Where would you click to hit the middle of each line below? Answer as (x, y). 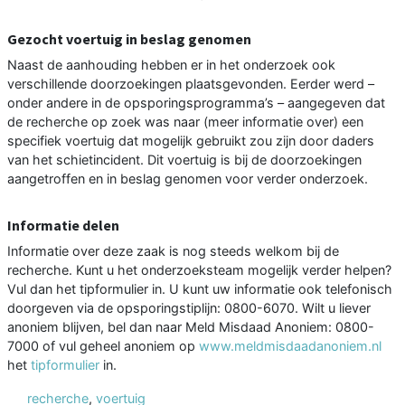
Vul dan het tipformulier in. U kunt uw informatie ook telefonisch (200, 289)
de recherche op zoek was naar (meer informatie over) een (185, 122)
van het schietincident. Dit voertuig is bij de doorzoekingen (184, 160)
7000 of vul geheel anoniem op (103, 346)
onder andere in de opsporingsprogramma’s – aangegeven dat (196, 103)
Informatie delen (63, 226)
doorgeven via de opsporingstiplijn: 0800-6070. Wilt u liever (189, 308)
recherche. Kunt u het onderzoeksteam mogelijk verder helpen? (199, 270)
